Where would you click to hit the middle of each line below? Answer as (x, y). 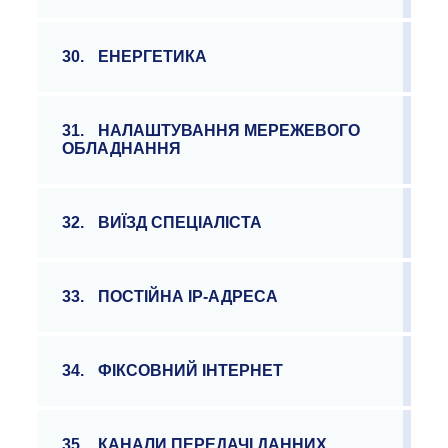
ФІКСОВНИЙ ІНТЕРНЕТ (191, 370)
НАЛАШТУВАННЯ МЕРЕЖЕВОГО (229, 130)
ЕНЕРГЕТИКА (153, 56)
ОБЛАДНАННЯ (122, 148)
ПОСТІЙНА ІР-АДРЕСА (188, 296)
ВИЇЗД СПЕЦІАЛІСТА (180, 222)
